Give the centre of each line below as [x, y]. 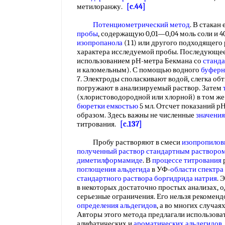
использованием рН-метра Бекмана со [140, 61]
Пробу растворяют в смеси [129, 142]
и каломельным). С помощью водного [139, 70]
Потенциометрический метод [141, 25]
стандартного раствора [115, 178]
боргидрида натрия [186, 178]
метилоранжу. [102, 7]
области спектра [197, 169]
